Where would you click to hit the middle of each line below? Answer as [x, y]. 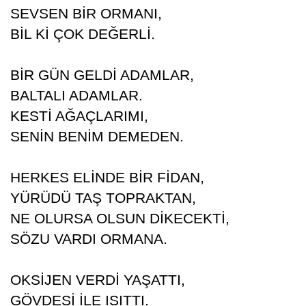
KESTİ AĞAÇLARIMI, [79, 116]
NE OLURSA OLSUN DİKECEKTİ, [120, 218]
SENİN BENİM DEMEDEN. [97, 136]
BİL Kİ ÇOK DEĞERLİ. [82, 34]
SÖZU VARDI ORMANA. [88, 239]
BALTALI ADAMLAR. [76, 95]
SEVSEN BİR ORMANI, [86, 13]
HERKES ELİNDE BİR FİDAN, [107, 177]
